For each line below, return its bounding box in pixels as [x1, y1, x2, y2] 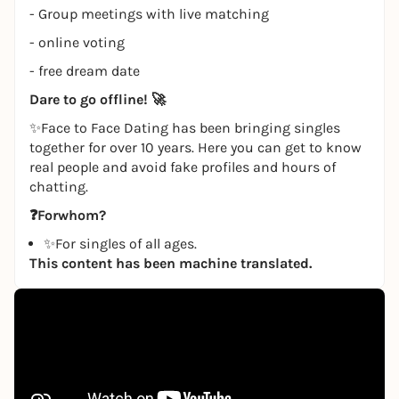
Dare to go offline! [29, 91, 151, 108]
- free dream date [29, 62, 140, 79]
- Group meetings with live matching [29, 5, 269, 22]
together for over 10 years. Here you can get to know [29, 139, 362, 156]
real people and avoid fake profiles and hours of [29, 159, 336, 175]
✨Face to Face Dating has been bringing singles [29, 119, 340, 136]
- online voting [29, 34, 125, 51]
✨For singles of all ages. [44, 235, 197, 252]
